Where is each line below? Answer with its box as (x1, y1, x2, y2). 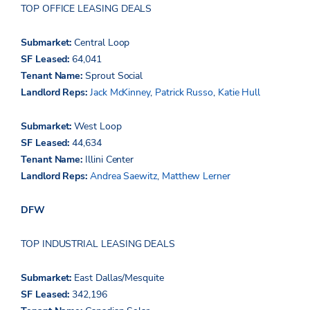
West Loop (74, 119, 122, 133)
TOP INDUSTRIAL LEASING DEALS (21, 237, 176, 250)
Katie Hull (217, 85, 261, 99)
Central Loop (74, 35, 130, 49)
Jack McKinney (89, 85, 151, 99)
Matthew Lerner (161, 169, 230, 183)
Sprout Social (85, 69, 143, 82)
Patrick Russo (154, 85, 214, 99)
